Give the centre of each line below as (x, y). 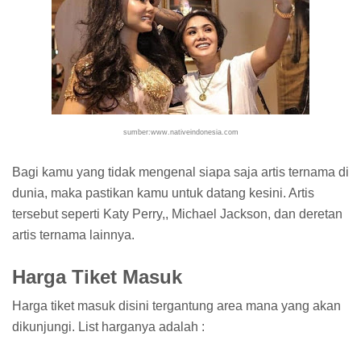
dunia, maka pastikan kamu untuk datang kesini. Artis (163, 193)
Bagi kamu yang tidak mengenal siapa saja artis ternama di (180, 172)
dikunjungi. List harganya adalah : (108, 326)
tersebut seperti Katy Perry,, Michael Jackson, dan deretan (177, 214)
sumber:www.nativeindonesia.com (180, 133)
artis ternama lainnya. (73, 235)
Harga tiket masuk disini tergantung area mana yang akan (176, 305)
